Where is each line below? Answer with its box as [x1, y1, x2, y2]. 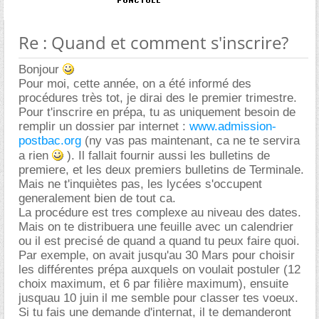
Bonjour [19, 62, 63, 76]
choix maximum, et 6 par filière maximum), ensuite [19, 276, 288, 291]
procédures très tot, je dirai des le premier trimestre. [19, 90, 297, 105]
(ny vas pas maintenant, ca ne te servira [81, 133, 300, 147]
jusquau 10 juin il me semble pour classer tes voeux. [19, 291, 298, 305]
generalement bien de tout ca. [19, 191, 176, 205]
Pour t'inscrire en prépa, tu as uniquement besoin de [19, 105, 296, 119]
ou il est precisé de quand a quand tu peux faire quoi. [19, 234, 300, 248]
